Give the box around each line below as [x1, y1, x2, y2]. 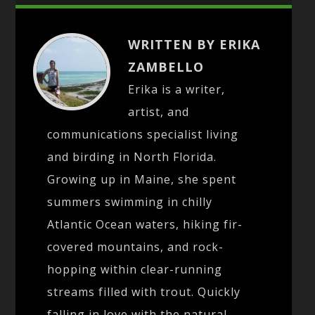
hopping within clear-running [47, 262, 223, 278]
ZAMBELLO [128, 58, 205, 76]
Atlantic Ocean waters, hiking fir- [47, 217, 243, 233]
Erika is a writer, [128, 82, 226, 98]
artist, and [128, 104, 190, 120]
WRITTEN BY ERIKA [128, 36, 261, 53]
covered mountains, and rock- [47, 239, 224, 255]
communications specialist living [47, 127, 239, 143]
